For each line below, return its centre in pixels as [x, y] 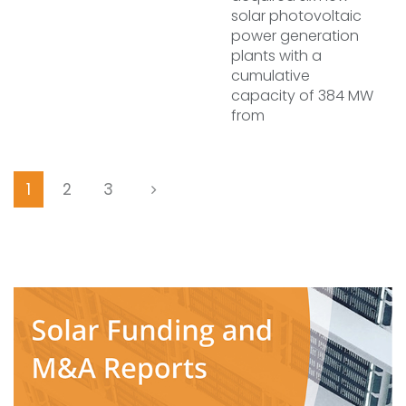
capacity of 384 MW [302, 96]
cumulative [271, 76]
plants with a [276, 56]
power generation [295, 36]
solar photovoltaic [296, 16]
